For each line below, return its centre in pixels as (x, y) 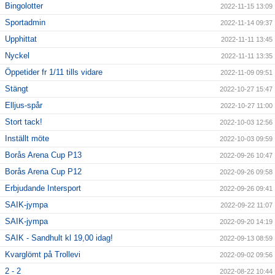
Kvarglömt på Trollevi (43, 255)
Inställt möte (27, 139)
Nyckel (17, 56)
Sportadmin (25, 23)
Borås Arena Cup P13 (43, 155)
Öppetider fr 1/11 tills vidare (54, 72)
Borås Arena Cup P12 (43, 172)
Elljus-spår (24, 106)
